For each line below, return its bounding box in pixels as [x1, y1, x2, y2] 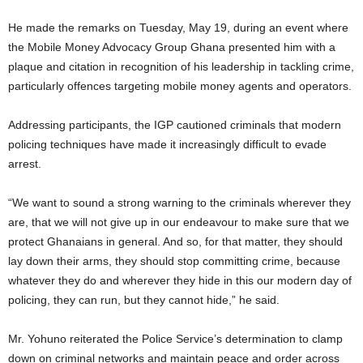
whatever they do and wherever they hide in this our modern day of [8, 274, 352, 287]
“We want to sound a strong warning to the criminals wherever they [8, 196, 351, 209]
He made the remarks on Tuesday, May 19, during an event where [8, 21, 348, 34]
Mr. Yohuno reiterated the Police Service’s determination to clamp [8, 332, 343, 345]
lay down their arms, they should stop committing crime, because [8, 254, 340, 267]
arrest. [8, 157, 41, 170]
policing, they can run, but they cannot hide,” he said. [8, 293, 280, 306]
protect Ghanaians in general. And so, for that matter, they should [8, 235, 343, 248]
